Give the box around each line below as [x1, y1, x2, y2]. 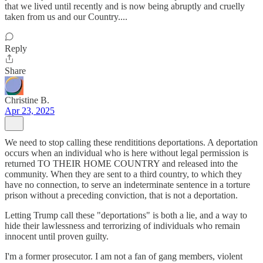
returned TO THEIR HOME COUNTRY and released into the [5, 159, 238, 168]
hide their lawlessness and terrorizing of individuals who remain [5, 221, 240, 231]
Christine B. [5, 95, 49, 105]
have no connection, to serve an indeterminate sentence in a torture [5, 180, 250, 190]
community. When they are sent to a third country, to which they [5, 169, 242, 179]
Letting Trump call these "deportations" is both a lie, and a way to [5, 210, 247, 220]
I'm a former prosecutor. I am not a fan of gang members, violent [5, 251, 242, 261]
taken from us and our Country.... [5, 12, 127, 22]
